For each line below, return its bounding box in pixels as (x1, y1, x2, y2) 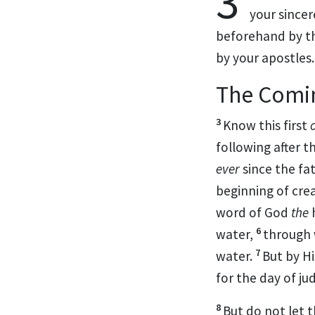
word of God (216, 203, 291, 221)
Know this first (223, 116, 310, 134)
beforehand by (216, 27, 305, 44)
